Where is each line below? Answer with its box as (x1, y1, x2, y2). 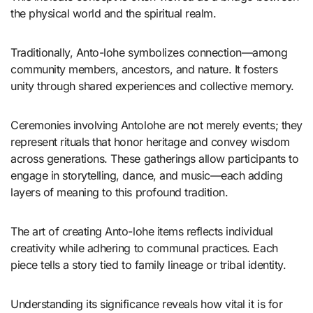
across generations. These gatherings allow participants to (10, 151, 299, 166)
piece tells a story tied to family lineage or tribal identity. (10, 257, 286, 272)
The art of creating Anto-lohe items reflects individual (10, 224, 273, 238)
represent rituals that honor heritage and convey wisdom (10, 134, 290, 149)
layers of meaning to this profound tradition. (10, 184, 228, 199)
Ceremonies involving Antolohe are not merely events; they (10, 117, 303, 132)
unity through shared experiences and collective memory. (10, 78, 294, 93)
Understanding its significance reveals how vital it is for (10, 296, 283, 311)
